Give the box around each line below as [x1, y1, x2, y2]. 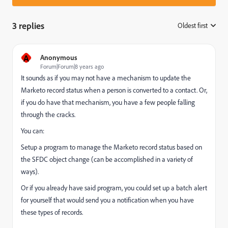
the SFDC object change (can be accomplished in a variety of [21, 155, 193, 164]
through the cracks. [21, 110, 75, 119]
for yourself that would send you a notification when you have [21, 195, 194, 205]
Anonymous [40, 53, 77, 62]
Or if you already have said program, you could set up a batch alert [21, 183, 207, 192]
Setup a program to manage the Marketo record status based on [21, 142, 202, 152]
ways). [21, 167, 39, 176]
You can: [21, 126, 44, 135]
